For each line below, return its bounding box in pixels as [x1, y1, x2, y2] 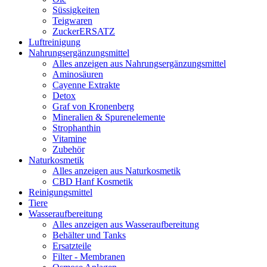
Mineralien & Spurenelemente [52, 111, 165, 122]
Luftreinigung [29, 36, 80, 47]
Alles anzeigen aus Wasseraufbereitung [52, 219, 199, 229]
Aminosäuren [52, 69, 103, 79]
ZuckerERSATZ [52, 26, 115, 36]
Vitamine [52, 133, 86, 144]
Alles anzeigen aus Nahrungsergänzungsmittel [52, 58, 226, 69]
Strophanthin [52, 122, 101, 133]
